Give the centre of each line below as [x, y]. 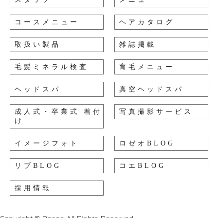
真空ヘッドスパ [152, 89]
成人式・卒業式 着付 [59, 112]
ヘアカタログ [147, 22]
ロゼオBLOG [147, 143]
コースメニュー [47, 22]
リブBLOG [38, 166]
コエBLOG [143, 166]
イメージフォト [47, 143]
